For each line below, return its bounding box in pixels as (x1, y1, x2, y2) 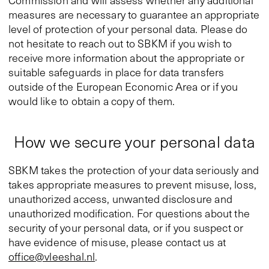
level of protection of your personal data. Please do (8, 22, 248, 36)
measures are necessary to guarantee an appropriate (8, 7, 259, 22)
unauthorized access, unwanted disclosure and (8, 192, 232, 206)
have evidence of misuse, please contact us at (8, 235, 226, 249)
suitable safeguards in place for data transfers (8, 65, 225, 79)
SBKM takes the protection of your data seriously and (8, 163, 259, 177)
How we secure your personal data (13, 131, 256, 152)
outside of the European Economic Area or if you (8, 79, 238, 94)
